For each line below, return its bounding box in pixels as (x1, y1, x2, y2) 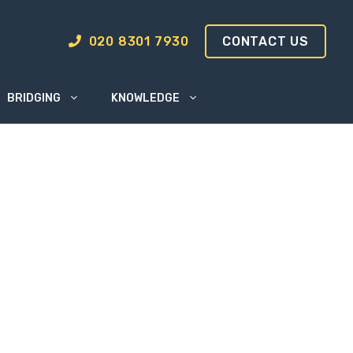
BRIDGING (6, 91, 61, 105)
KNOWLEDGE (110, 91, 180, 105)
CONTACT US (222, 33, 309, 49)
